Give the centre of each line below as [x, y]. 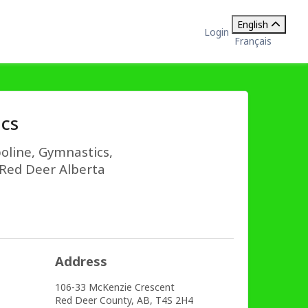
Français [253, 41]
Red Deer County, [94, 300]
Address [81, 261]
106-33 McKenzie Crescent [114, 287]
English [253, 24]
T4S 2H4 [174, 300]
